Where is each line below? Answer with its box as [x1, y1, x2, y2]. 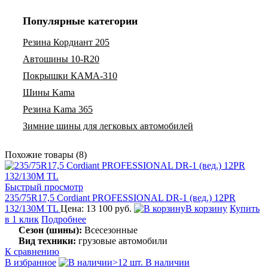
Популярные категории [23, 14, 138, 27]
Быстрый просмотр [5, 181, 83, 192]
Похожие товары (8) [5, 149, 87, 160]
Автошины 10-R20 [23, 53, 99, 64]
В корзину [185, 203, 227, 214]
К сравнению [5, 246, 59, 257]
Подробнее [41, 214, 86, 224]
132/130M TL [5, 203, 60, 214]
